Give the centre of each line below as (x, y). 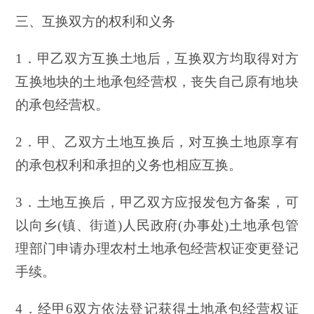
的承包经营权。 (62, 104)
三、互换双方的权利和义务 (96, 21)
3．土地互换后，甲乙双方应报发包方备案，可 (157, 202)
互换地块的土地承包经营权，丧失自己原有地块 (157, 81)
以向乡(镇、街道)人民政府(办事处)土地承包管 (157, 225)
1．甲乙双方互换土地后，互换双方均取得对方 (157, 58)
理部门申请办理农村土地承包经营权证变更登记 (157, 248)
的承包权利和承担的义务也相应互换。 (129, 165)
